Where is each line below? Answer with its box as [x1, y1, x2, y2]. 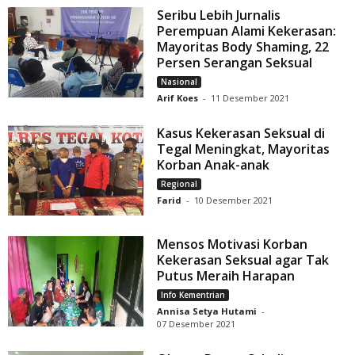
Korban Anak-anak [157, 156, 270, 174]
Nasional [161, 76, 198, 88]
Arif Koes [157, 92, 199, 105]
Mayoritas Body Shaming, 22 [157, 38, 330, 56]
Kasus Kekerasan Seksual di [157, 124, 326, 143]
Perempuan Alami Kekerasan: [157, 22, 337, 40]
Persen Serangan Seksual [157, 54, 313, 72]
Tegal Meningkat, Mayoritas [157, 140, 330, 158]
